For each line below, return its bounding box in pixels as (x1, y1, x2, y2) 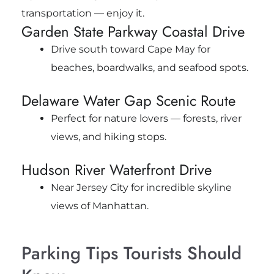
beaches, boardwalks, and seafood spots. (50, 61, 248, 73)
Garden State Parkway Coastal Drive (21, 20, 245, 42)
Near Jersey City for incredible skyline (50, 181, 232, 193)
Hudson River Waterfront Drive (21, 158, 212, 180)
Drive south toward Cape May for (50, 43, 210, 55)
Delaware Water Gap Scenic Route (21, 89, 235, 111)
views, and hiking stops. (50, 130, 166, 143)
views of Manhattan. (50, 199, 149, 212)
